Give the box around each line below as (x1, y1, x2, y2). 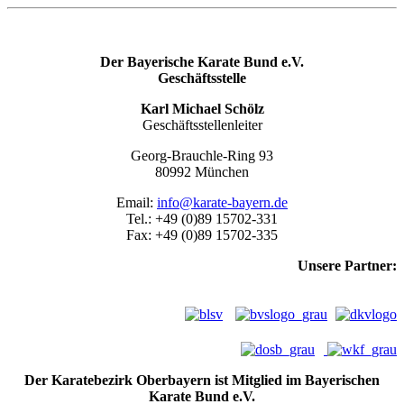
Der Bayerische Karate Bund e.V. (100, 54, 304, 70)
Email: (116, 195, 157, 211)
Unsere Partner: (298, 258, 397, 274)
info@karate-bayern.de (157, 195, 288, 211)
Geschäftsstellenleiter (142, 117, 262, 133)
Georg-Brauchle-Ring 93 (131, 148, 273, 164)
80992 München (155, 164, 249, 180)
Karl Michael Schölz (140, 101, 264, 117)
